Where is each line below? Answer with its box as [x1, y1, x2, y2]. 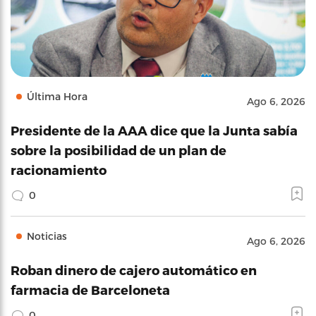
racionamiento [11, 162, 107, 177]
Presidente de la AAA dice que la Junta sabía [11, 123, 298, 138]
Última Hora [27, 90, 87, 102]
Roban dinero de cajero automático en [11, 262, 257, 277]
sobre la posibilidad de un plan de [11, 142, 226, 157]
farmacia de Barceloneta [11, 282, 170, 297]
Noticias [27, 230, 67, 242]
